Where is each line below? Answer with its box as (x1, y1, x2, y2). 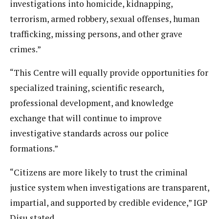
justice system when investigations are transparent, (10, 181, 209, 193)
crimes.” (10, 43, 41, 55)
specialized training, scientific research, (10, 82, 164, 94)
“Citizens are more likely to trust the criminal (10, 166, 188, 178)
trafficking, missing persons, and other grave (10, 28, 182, 40)
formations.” (10, 143, 58, 154)
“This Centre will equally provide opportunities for (10, 67, 208, 79)
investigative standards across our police (10, 128, 169, 139)
